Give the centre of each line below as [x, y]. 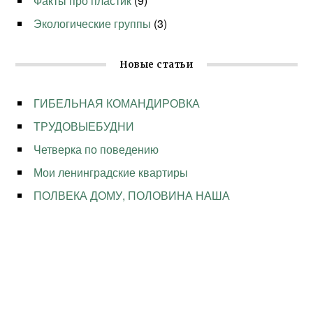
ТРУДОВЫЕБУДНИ [86, 126]
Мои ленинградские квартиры [111, 173]
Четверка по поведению [96, 150]
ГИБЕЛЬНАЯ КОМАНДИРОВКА [117, 103]
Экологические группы [93, 24]
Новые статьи [156, 65]
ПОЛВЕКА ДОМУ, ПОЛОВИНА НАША [132, 196]
